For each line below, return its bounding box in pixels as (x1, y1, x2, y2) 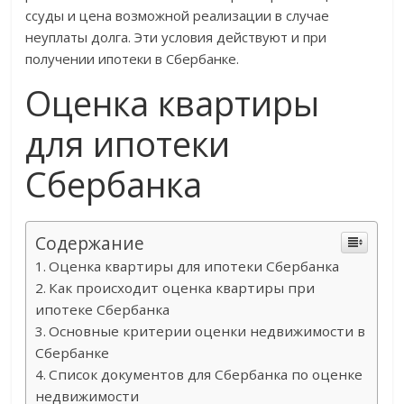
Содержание (35, 231, 145, 256)
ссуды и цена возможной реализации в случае (25, 6, 330, 25)
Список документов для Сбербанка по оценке (49, 365, 363, 384)
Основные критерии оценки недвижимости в (49, 322, 366, 341)
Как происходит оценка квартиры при (49, 279, 316, 298)
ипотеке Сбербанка (35, 300, 170, 319)
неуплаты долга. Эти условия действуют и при (25, 28, 327, 47)
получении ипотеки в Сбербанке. (25, 50, 240, 69)
